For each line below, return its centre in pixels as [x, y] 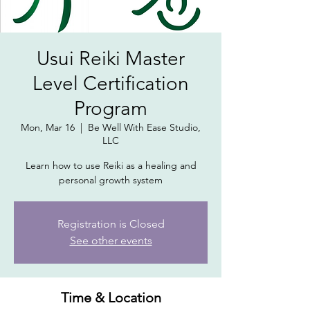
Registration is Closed [111, 224]
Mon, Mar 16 [48, 127]
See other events [111, 240]
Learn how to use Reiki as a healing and [111, 165]
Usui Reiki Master [111, 58]
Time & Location [111, 298]
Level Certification [111, 83]
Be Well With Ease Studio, [144, 127]
